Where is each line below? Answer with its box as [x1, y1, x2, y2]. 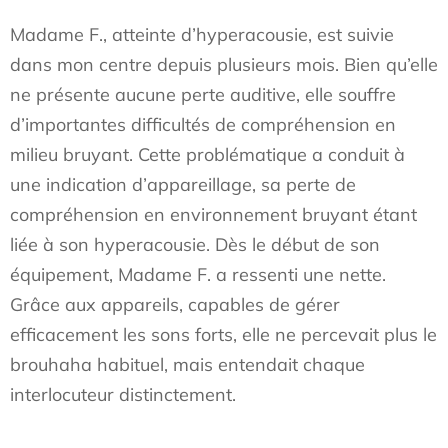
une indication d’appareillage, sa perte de [10, 173, 356, 196]
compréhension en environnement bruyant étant [10, 203, 417, 226]
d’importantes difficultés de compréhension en [10, 113, 396, 136]
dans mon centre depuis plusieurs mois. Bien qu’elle [10, 53, 438, 76]
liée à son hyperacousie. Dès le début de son [10, 233, 380, 256]
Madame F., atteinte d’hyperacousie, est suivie [10, 23, 394, 46]
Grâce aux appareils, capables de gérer [10, 293, 340, 316]
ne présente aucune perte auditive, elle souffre [10, 83, 396, 106]
